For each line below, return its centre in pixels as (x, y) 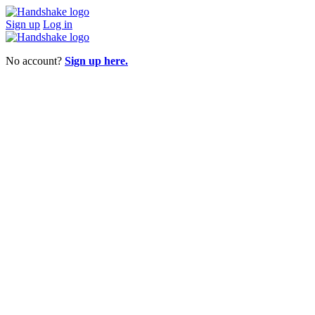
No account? (35, 61)
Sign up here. (96, 61)
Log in (58, 24)
